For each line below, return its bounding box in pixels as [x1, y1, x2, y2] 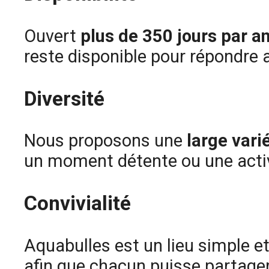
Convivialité [24, 192, 131, 216]
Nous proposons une [24, 130, 187, 151]
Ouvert [24, 25, 80, 46]
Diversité [24, 86, 104, 110]
